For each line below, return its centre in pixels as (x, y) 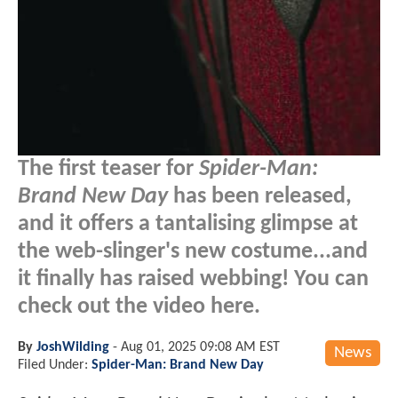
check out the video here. (139, 306)
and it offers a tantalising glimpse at (188, 224)
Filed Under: (55, 365)
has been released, (260, 196)
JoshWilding (73, 347)
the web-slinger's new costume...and (193, 251)
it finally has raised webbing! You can (193, 279)
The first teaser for (108, 169)
